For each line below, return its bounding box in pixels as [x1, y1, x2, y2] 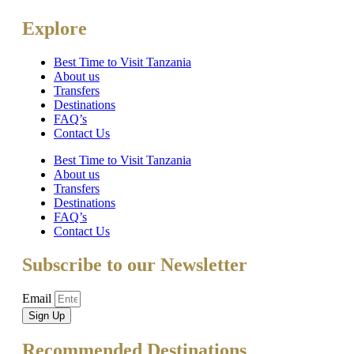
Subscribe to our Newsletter [22, 254, 247, 275]
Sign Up [28, 310, 65, 322]
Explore [22, 17, 87, 39]
